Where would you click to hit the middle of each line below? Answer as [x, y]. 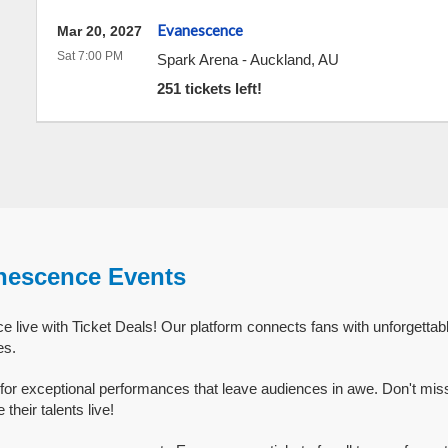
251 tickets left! [209, 88]
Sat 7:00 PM [89, 56]
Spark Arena [197, 59]
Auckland [280, 59]
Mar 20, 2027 [99, 31]
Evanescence [199, 30]
